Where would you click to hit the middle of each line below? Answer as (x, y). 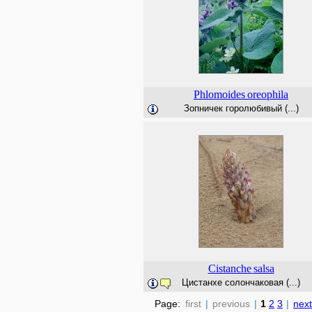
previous (231, 304)
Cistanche (229, 268)
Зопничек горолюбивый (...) (241, 108)
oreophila (268, 94)
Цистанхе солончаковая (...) (241, 282)
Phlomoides (219, 94)
